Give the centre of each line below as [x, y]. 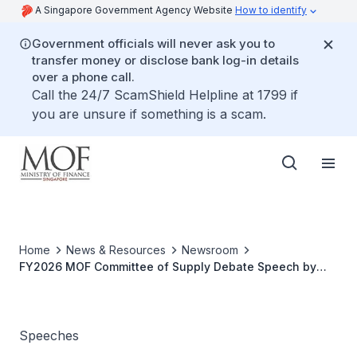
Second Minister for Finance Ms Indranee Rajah [152, 283]
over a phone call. [83, 77]
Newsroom [210, 250]
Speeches [49, 335]
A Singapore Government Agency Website [135, 10]
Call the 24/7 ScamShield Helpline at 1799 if [165, 95]
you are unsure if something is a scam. [149, 114]
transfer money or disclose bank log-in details [165, 60]
